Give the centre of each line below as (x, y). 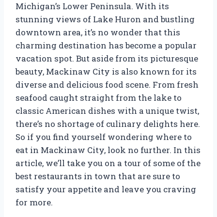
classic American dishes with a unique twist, (107, 110)
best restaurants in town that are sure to (98, 176)
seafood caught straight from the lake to (99, 97)
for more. (34, 202)
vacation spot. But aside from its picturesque (107, 58)
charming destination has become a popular (106, 45)
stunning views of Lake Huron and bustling (105, 19)
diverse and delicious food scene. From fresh (107, 84)
